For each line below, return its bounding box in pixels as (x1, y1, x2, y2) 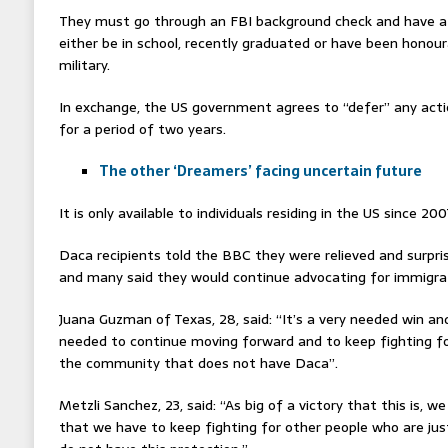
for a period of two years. (58, 117, 226, 140)
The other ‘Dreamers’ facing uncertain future (98, 159, 422, 182)
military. (58, 53, 110, 76)
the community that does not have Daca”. (58, 351, 338, 374)
